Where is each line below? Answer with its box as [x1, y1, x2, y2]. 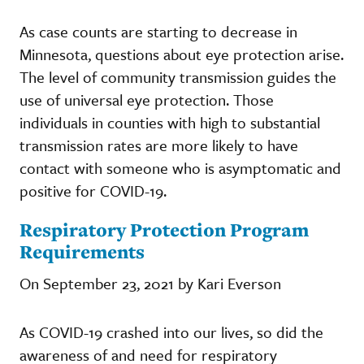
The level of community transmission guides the [19, 65, 336, 88]
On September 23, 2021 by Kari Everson [19, 271, 281, 294]
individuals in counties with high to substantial [19, 110, 320, 133]
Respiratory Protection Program [19, 216, 309, 242]
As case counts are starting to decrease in [19, 19, 297, 42]
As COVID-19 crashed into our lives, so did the [19, 320, 323, 343]
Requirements [19, 238, 145, 264]
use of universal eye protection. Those [19, 88, 274, 110]
